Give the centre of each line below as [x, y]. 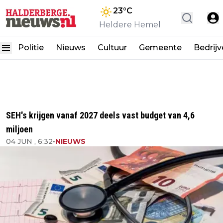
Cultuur [112, 48]
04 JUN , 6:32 [29, 141]
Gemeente [160, 48]
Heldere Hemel [130, 25]
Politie [31, 48]
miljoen [19, 129]
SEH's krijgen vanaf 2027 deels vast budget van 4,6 [100, 115]
